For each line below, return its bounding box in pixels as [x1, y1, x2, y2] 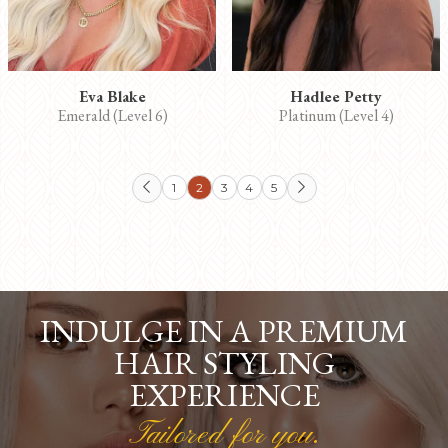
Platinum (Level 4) [278, 104, 394, 126]
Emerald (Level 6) [56, 104, 168, 126]
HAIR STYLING [113, 341, 335, 384]
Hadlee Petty [290, 85, 382, 107]
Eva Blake [78, 85, 146, 107]
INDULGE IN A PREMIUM [40, 309, 408, 352]
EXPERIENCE [128, 373, 320, 416]
